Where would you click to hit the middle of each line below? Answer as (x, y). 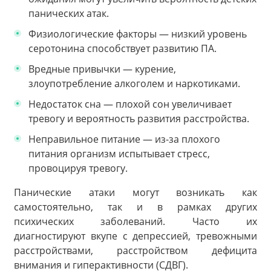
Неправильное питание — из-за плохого (124, 139)
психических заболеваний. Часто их (135, 221)
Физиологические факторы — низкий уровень (138, 34)
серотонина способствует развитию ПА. (122, 48)
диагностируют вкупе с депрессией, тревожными (135, 236)
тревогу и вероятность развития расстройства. (139, 118)
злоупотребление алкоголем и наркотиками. (134, 83)
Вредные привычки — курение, (102, 69)
